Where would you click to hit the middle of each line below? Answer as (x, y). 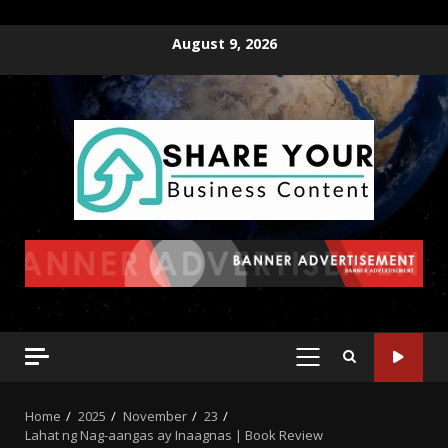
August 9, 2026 (224, 43)
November (155, 416)
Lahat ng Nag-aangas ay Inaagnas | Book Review (174, 435)
